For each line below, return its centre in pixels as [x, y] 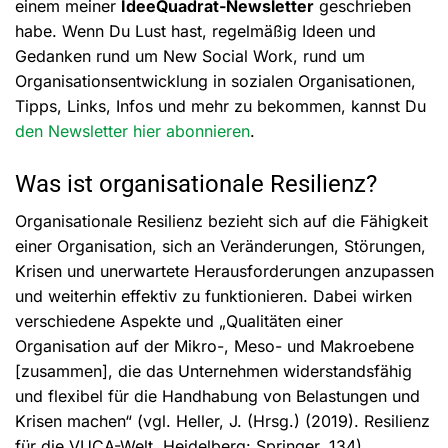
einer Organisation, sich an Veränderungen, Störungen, [220, 245]
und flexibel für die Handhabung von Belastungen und [217, 395]
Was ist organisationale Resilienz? [196, 183]
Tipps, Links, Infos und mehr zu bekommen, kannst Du [220, 105]
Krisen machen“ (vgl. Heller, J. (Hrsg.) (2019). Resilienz [222, 420]
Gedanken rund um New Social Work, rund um [190, 55]
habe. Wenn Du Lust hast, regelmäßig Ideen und [195, 30]
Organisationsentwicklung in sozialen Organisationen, [215, 80]
